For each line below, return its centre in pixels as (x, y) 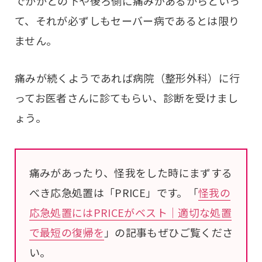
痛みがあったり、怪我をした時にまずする (131, 173)
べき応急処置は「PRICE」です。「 (113, 193)
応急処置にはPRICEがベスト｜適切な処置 (130, 213)
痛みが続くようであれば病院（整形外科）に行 (127, 77)
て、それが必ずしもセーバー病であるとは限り (127, 21)
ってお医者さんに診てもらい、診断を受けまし (127, 97)
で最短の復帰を (67, 232)
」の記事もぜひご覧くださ (169, 232)
